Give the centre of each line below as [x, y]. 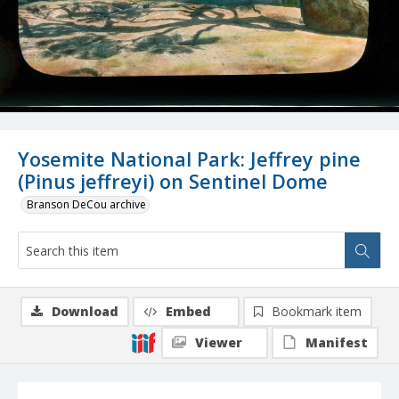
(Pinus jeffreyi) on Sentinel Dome [173, 182]
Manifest [337, 343]
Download [85, 312]
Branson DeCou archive [86, 205]
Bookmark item [317, 312]
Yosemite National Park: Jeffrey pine [189, 159]
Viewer [219, 343]
